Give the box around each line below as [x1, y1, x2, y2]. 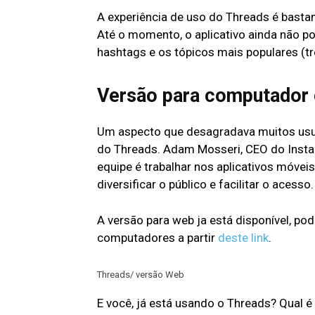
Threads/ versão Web [97, 269, 184, 281]
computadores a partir [97, 231, 218, 245]
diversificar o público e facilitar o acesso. [97, 177, 314, 192]
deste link [218, 231, 269, 245]
